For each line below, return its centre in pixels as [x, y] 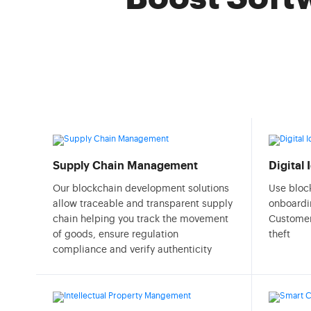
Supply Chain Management [125, 166]
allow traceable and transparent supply [143, 204]
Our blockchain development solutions [141, 189]
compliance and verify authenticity [132, 250]
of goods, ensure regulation [116, 235]
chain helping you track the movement [141, 219]
